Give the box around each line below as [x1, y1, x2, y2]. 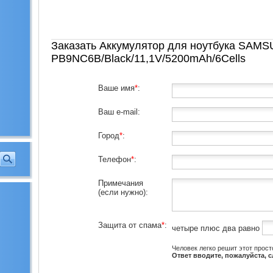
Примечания [98, 179, 143, 188]
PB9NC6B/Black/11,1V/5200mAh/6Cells [51, 52, 246, 65]
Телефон [98, 155, 131, 164]
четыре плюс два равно [172, 223, 262, 233]
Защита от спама [98, 221, 161, 230]
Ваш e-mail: [98, 107, 140, 116]
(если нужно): [98, 188, 148, 197]
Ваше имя [98, 83, 135, 93]
